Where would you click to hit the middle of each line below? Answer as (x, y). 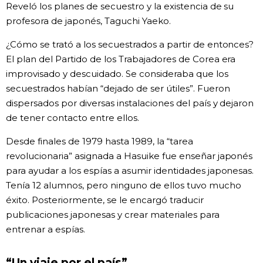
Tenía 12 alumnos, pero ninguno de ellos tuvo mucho (124, 186)
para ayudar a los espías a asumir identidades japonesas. (130, 171)
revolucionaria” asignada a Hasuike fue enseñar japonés (129, 156)
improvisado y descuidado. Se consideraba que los (117, 74)
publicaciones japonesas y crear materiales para (113, 215)
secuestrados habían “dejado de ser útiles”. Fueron (118, 89)
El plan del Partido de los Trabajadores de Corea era (121, 59)
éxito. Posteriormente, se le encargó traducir (105, 200)
